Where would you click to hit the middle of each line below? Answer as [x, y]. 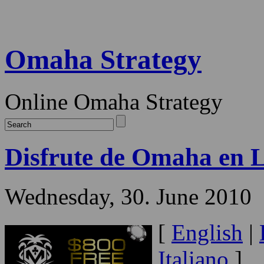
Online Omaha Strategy [114, 101]
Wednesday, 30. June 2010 [128, 196]
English [207, 232]
